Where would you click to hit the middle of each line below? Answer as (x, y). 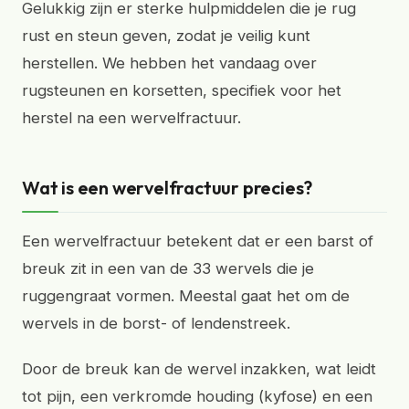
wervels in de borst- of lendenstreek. (156, 323)
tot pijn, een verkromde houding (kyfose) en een (197, 396)
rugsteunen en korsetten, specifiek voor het (182, 90)
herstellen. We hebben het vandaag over (169, 63)
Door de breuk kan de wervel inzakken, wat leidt (199, 369)
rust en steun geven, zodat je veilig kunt (166, 36)
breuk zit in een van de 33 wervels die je (168, 268)
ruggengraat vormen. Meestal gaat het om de (186, 296)
